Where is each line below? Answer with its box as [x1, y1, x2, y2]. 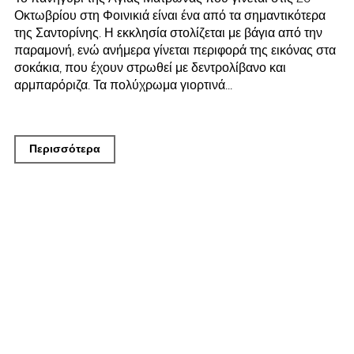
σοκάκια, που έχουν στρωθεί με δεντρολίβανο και [14, 60, 287, 76]
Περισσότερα [29, 142, 101, 156]
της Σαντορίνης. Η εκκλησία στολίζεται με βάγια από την [14, 25, 323, 41]
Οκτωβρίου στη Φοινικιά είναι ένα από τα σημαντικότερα [14, 8, 326, 24]
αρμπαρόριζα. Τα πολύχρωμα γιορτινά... [14, 77, 233, 93]
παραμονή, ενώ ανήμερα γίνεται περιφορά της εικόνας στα [14, 43, 337, 58]
